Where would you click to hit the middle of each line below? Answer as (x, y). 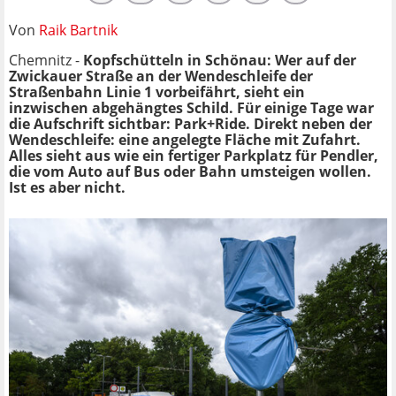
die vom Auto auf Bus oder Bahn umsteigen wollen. (190, 171)
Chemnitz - (46, 60)
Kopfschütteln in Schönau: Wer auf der (220, 60)
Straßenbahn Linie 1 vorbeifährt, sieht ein (157, 91)
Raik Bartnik (78, 30)
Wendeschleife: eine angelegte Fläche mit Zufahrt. (185, 139)
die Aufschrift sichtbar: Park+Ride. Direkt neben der (190, 123)
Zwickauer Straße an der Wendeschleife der (161, 76)
